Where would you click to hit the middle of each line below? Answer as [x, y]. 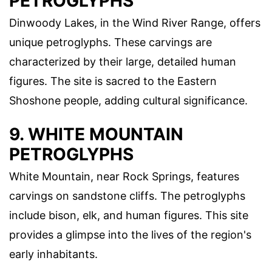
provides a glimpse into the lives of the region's [130, 234]
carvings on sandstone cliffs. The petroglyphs [127, 195]
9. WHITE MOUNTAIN [96, 134]
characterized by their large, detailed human [123, 61]
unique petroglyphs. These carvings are [110, 42]
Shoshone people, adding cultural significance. [128, 100]
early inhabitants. [53, 254]
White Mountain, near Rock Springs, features [124, 176]
